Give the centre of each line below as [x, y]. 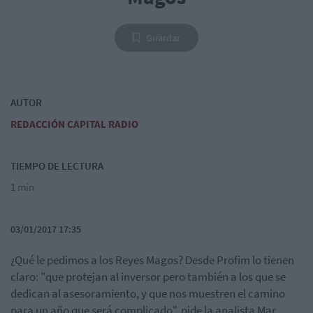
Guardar [163, 38]
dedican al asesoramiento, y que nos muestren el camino [148, 294]
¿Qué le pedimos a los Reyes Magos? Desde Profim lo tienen [152, 260]
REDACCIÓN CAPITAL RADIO [74, 124]
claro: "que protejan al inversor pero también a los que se [148, 277]
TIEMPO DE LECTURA [57, 166]
